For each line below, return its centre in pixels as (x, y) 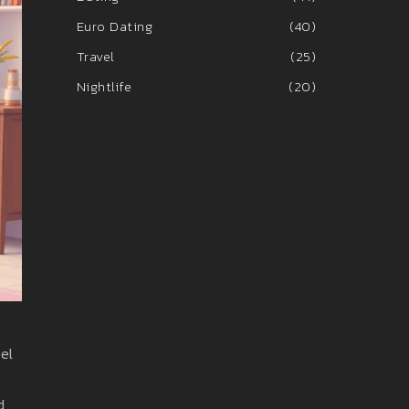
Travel (95, 56)
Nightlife (104, 86)
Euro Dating (114, 26)
